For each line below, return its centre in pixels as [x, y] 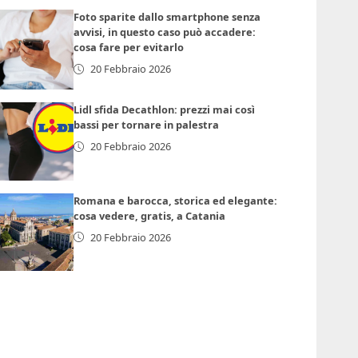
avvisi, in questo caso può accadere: [165, 32]
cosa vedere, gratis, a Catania [150, 215]
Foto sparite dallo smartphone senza [167, 17]
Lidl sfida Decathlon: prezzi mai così [165, 110]
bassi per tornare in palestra [147, 125]
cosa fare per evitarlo [129, 48]
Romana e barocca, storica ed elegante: [176, 200]
